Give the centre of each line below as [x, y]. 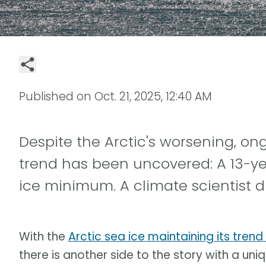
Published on [57, 96]
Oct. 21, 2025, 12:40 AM [153, 96]
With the [44, 237]
